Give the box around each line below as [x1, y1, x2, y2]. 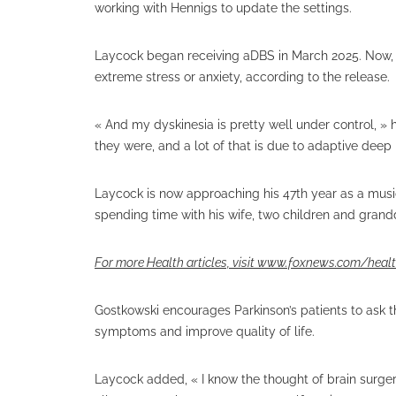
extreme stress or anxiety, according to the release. [95, 70, 390, 84]
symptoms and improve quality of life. [95, 324, 315, 339]
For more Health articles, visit [95, 255, 257, 270]
